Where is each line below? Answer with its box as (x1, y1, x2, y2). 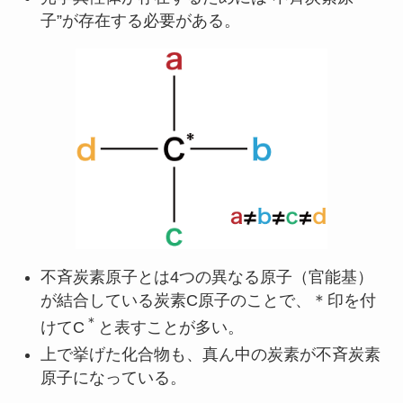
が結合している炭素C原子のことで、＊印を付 (40, 291, 376, 309)
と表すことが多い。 (97, 318, 244, 336)
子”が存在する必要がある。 (40, 12, 240, 31)
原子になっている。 (40, 368, 186, 387)
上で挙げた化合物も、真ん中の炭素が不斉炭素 (40, 345, 381, 363)
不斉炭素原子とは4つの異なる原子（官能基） (40, 267, 373, 286)
